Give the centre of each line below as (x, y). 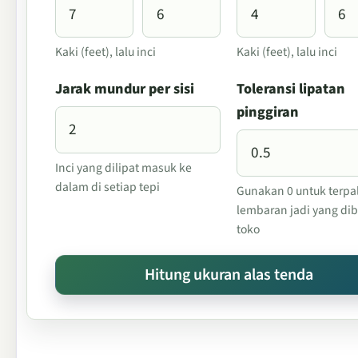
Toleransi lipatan (291, 89)
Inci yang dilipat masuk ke (123, 167)
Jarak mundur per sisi (125, 89)
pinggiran (268, 112)
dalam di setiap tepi (107, 187)
